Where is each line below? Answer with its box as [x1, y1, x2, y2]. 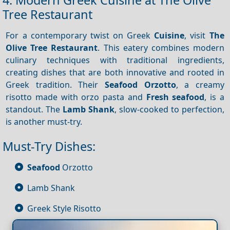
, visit [184, 29, 209, 41]
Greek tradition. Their [6, 79, 105, 90]
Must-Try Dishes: [3, 138, 95, 155]
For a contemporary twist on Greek [6, 29, 155, 41]
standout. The [6, 103, 63, 115]
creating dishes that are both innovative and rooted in [6, 66, 224, 78]
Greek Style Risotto [27, 202, 101, 214]
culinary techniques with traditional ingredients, [6, 54, 224, 66]
